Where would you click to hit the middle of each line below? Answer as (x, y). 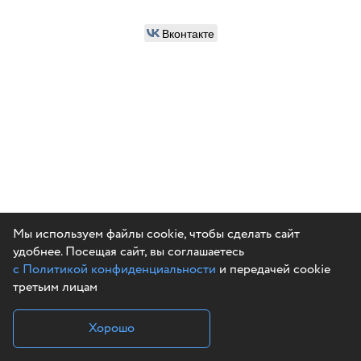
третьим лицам (55, 287)
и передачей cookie (273, 270)
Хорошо (112, 328)
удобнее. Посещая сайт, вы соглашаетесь (129, 252)
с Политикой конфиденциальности (114, 270)
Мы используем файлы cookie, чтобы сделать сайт (156, 234)
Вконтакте (188, 33)
